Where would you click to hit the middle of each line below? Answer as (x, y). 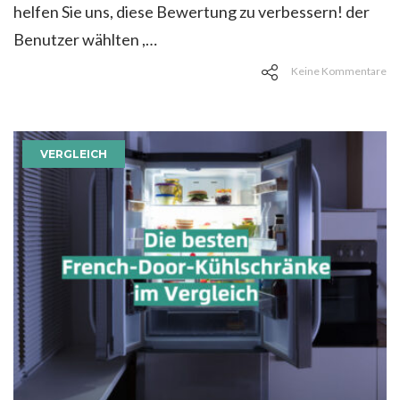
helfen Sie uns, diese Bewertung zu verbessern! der (192, 12)
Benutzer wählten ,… (85, 40)
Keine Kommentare (339, 71)
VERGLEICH (74, 154)
